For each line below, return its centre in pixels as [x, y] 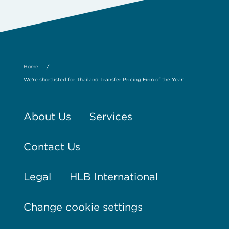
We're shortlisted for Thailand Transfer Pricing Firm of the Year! [104, 79]
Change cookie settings [83, 207]
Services [111, 117]
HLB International [113, 177]
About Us [47, 117]
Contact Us [52, 147]
